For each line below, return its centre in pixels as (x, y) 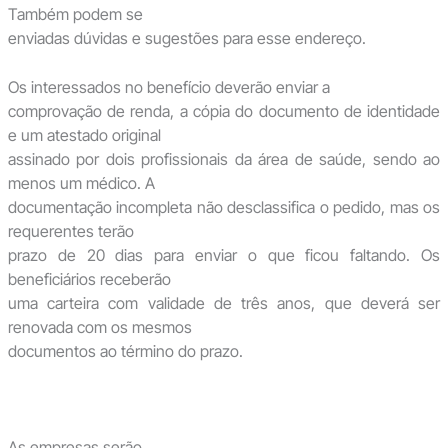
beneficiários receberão (89, 279)
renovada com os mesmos (99, 327)
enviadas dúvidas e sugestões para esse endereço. (186, 37)
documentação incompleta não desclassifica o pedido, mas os (224, 207)
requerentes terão (70, 231)
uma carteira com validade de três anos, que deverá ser (224, 303)
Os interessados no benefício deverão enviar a (168, 87)
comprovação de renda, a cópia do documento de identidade (224, 111)
